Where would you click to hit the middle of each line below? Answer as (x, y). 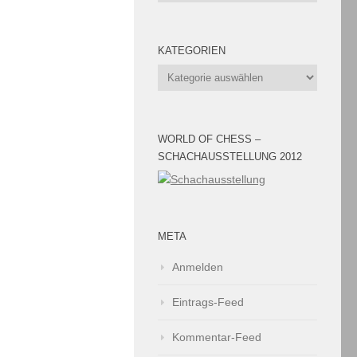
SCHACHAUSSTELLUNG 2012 (230, 157)
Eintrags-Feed (208, 302)
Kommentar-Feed (217, 337)
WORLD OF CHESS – (209, 139)
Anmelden (198, 267)
